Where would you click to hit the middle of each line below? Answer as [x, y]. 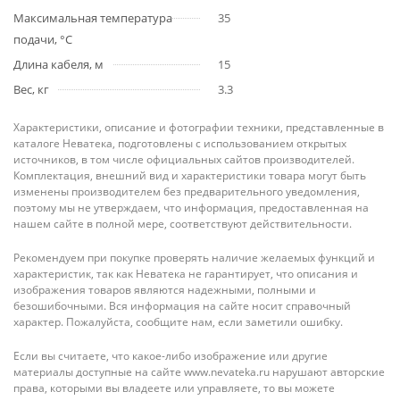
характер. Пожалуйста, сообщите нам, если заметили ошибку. [178, 322]
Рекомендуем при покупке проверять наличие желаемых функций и [194, 258]
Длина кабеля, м [58, 64]
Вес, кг [31, 89]
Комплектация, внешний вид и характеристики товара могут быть [190, 175]
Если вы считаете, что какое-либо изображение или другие [171, 356]
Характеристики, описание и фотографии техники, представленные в [199, 127]
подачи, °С [43, 39]
